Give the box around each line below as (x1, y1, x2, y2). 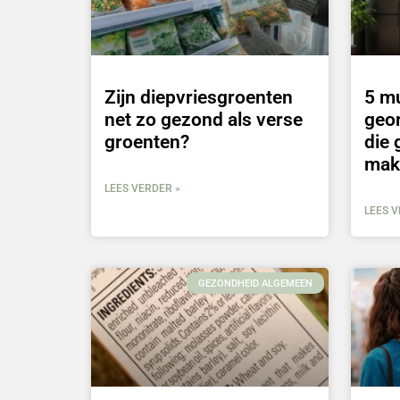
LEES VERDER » (104, 181, 180, 195)
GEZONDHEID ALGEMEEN (198, 277, 313, 289)
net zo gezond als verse (104, 108, 303, 130)
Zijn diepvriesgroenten (104, 86, 293, 108)
